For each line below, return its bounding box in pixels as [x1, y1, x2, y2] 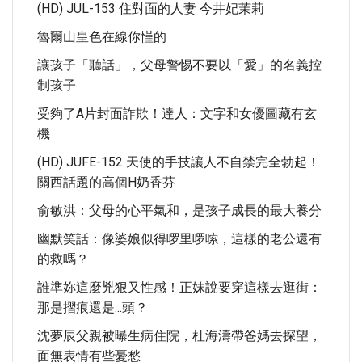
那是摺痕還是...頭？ [37, 300, 148, 315]
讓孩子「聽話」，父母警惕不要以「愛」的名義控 [37, 57, 322, 73]
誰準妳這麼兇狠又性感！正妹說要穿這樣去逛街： [37, 280, 322, 295]
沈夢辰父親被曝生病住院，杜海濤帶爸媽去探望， [37, 328, 322, 343]
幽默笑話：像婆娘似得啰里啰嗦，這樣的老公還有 [37, 231, 322, 246]
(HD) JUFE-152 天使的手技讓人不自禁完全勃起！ [37, 154, 320, 170]
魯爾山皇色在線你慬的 [37, 29, 166, 44]
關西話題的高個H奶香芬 [37, 175, 175, 190]
